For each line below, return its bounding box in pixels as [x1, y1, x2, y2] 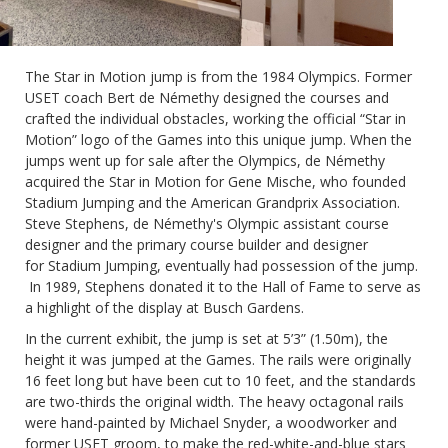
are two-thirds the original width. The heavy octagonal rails [25, 391, 404, 411]
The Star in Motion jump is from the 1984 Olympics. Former [25, 66, 412, 86]
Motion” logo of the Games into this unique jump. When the [25, 129, 412, 149]
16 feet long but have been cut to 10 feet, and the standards [25, 370, 416, 390]
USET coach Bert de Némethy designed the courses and [25, 87, 389, 107]
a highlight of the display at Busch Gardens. [25, 297, 304, 317]
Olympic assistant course [223, 213, 389, 233]
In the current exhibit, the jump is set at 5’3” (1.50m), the [25, 328, 388, 348]
